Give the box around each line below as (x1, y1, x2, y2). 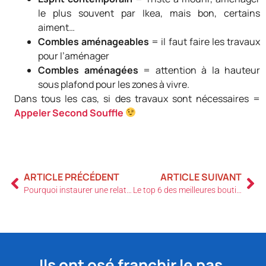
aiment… (38, 20, 75, 34)
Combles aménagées (38, 63, 138, 77)
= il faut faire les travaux (149, 34, 261, 48)
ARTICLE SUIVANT (160, 170, 242, 184)
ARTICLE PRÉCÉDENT (24, 170, 119, 184)
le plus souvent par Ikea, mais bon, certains (38, 6, 260, 20)
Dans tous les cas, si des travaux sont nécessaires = (14, 91, 260, 105)
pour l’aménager (38, 49, 109, 62)
